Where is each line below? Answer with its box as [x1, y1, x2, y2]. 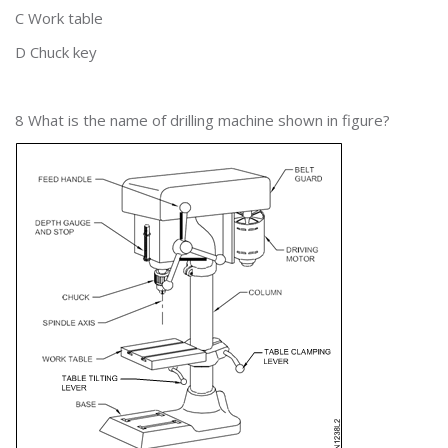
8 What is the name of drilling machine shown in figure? [15, 110, 390, 130]
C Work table [15, 8, 103, 28]
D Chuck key [15, 42, 97, 62]
